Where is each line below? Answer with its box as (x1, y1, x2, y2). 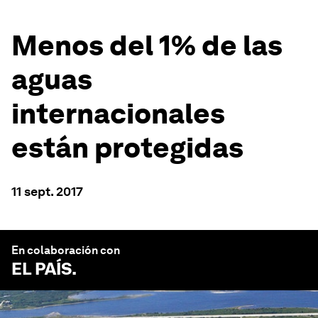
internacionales (11, 97, 225, 131)
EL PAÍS (11, 258, 72, 279)
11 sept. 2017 (11, 184, 83, 199)
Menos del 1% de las (11, 28, 283, 62)
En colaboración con (11, 243, 120, 257)
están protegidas (11, 131, 243, 165)
